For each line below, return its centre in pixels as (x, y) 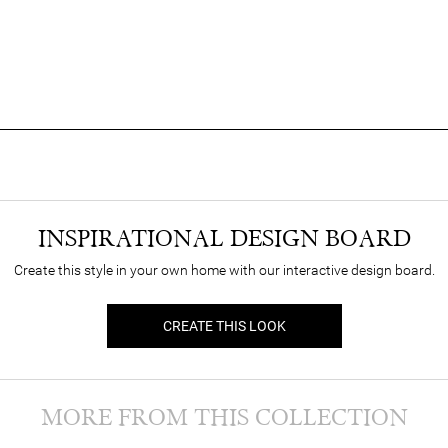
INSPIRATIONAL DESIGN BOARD (224, 239)
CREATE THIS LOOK (224, 326)
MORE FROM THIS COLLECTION (224, 418)
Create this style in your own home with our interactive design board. (224, 270)
